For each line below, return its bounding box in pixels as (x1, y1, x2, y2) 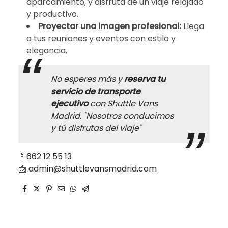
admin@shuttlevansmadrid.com (28, 162, 157, 175)
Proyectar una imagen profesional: (38, 20, 183, 32)
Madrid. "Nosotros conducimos (51, 109, 174, 122)
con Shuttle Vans (88, 97, 158, 109)
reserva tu (124, 73, 165, 85)
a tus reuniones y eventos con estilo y (26, 32, 176, 44)
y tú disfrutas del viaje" (51, 122, 141, 134)
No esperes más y (51, 73, 124, 85)
